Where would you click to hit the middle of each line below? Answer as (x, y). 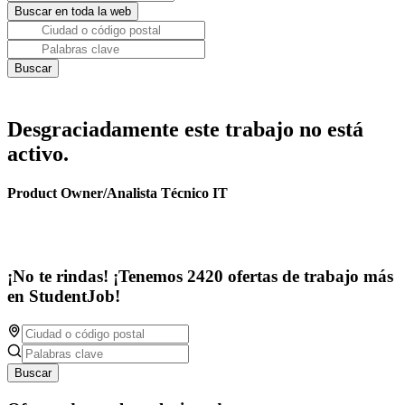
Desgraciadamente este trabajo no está (185, 129)
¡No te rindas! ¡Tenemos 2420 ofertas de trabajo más (200, 277)
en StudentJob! (64, 297)
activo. (38, 154)
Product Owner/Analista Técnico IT (118, 193)
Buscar (33, 372)
